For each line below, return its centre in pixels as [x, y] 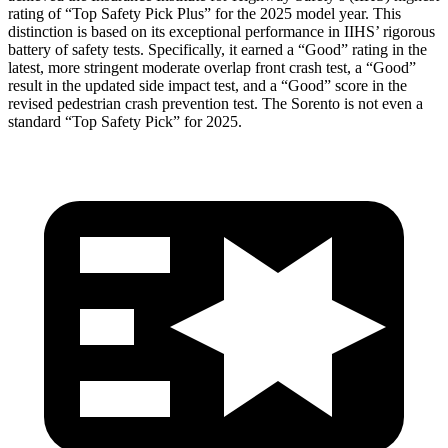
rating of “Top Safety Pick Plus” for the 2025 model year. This [204, 13]
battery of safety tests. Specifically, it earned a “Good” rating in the [217, 49]
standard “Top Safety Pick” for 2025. [125, 121]
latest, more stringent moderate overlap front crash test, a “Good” [212, 67]
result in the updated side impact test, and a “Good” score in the [207, 85]
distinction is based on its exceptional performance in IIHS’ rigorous [221, 31]
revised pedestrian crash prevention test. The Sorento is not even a [215, 103]
